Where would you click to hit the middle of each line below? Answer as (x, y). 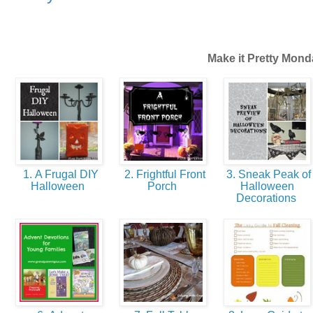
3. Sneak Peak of (267, 175)
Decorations (267, 198)
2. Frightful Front (163, 175)
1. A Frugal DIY (59, 175)
